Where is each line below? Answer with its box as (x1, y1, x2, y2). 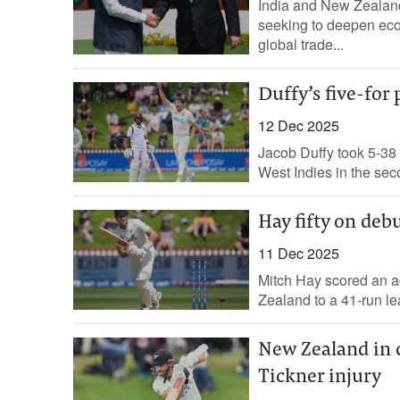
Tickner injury (257, 368, 381, 387)
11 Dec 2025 (257, 243, 339, 263)
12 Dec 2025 (257, 115, 339, 136)
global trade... (257, 34, 344, 54)
